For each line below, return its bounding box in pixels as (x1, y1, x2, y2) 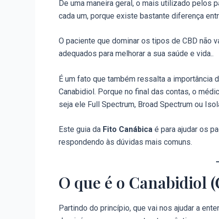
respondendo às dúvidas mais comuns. (59, 137, 192, 147)
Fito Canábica (103, 125, 153, 134)
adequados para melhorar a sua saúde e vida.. (59, 49, 214, 59)
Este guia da (59, 125, 103, 134)
